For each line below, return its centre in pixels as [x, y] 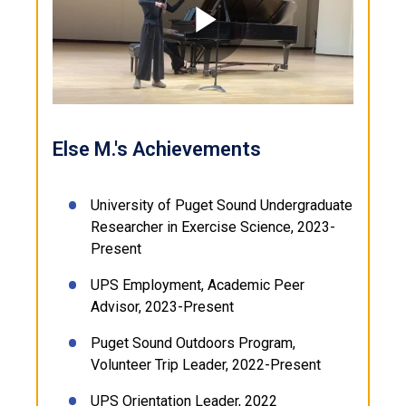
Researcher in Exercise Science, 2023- [213, 227]
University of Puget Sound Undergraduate [222, 206]
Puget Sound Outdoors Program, [193, 343]
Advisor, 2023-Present [162, 307]
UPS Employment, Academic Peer [198, 285]
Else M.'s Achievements [157, 150]
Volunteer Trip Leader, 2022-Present [206, 365]
